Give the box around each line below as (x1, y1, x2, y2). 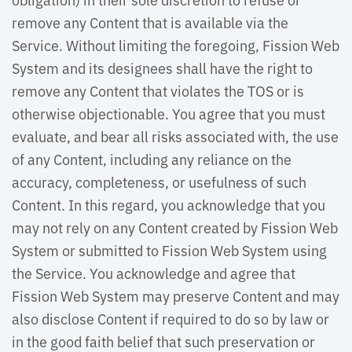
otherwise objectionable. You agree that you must (12, 103, 325, 123)
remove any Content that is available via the (12, 12, 288, 32)
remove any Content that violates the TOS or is (12, 80, 304, 101)
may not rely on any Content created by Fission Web (12, 217, 338, 237)
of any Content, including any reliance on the (12, 148, 291, 169)
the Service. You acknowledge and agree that (12, 262, 295, 283)
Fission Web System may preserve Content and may (12, 285, 339, 306)
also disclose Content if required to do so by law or (12, 308, 329, 328)
